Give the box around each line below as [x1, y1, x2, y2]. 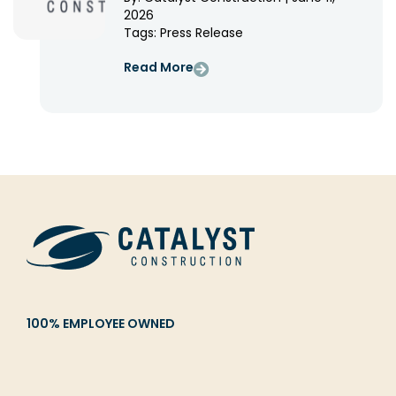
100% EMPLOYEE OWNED [27, 315, 175, 336]
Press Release [160, 24, 243, 42]
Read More [124, 58, 194, 80]
